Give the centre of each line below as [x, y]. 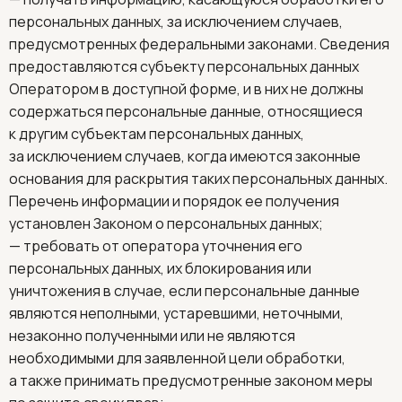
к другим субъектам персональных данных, [157, 134]
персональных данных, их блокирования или [160, 268]
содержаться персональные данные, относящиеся [186, 111]
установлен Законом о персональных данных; [166, 223]
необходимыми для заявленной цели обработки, [177, 358]
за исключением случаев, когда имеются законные [185, 156]
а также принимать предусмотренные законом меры [191, 380]
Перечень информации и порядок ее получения [174, 201]
